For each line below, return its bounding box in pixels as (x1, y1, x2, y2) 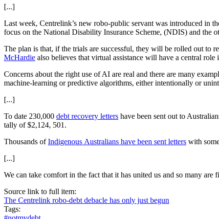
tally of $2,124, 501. (4, 120, 66, 129)
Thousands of (4, 137, 48, 146)
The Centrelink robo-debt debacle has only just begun (4, 196, 169, 204)
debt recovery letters (56, 111, 118, 120)
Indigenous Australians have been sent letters (48, 137, 186, 146)
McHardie (4, 53, 35, 62)
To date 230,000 (4, 111, 56, 120)
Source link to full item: (4, 187, 78, 196)
